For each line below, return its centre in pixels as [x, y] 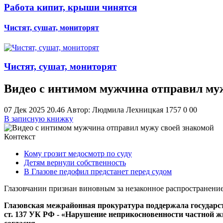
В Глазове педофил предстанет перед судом [98, 172]
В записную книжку [39, 119]
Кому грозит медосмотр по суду [78, 154]
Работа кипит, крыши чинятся [70, 7]
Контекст [20, 137]
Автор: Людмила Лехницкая [116, 110]
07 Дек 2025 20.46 [35, 110]
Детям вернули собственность [75, 163]
